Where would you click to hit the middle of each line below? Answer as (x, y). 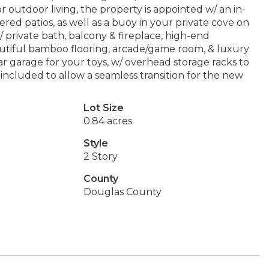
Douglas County (122, 192)
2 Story (100, 156)
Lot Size (103, 108)
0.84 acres (107, 121)
